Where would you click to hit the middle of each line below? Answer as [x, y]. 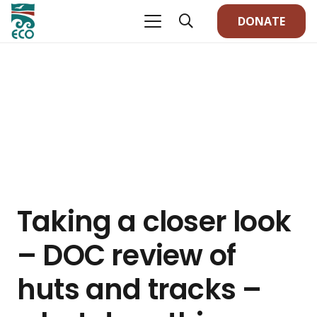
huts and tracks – [139, 289]
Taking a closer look [154, 221]
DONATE [262, 21]
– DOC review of [127, 255]
